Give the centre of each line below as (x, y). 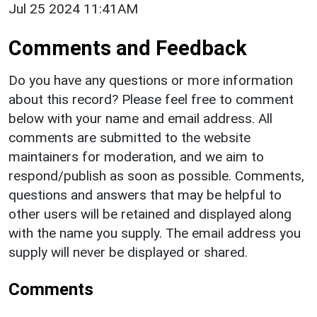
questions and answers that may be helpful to (145, 195)
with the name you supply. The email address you (155, 233)
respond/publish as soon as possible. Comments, (156, 175)
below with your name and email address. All (140, 118)
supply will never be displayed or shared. (128, 252)
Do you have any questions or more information (151, 80)
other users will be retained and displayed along (150, 214)
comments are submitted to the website (129, 137)
